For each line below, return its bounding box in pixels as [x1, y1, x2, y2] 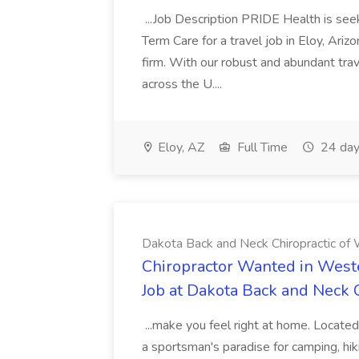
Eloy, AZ [155, 139, 204, 156]
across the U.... [142, 75, 225, 93]
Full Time [234, 139, 288, 156]
